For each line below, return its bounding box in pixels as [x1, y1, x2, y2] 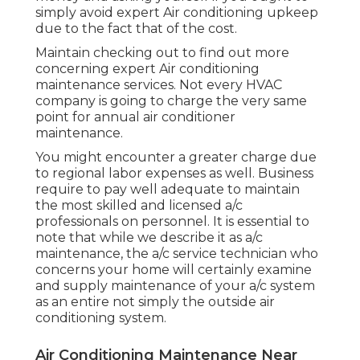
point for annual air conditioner [35, 108, 235, 125]
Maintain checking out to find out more [35, 44, 289, 60]
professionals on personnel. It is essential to [35, 213, 309, 229]
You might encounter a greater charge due [35, 149, 317, 165]
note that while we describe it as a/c [35, 229, 263, 245]
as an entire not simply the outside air [35, 293, 275, 309]
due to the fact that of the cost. [35, 20, 237, 36]
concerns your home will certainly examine [35, 261, 312, 277]
